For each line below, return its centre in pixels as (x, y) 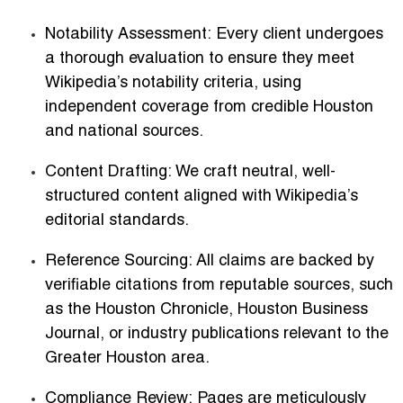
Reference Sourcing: (119, 261)
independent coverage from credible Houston (209, 107)
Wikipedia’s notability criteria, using (173, 83)
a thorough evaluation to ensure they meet (200, 58)
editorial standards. (117, 220)
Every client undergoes (297, 34)
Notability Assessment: (128, 34)
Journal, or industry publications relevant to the (217, 334)
